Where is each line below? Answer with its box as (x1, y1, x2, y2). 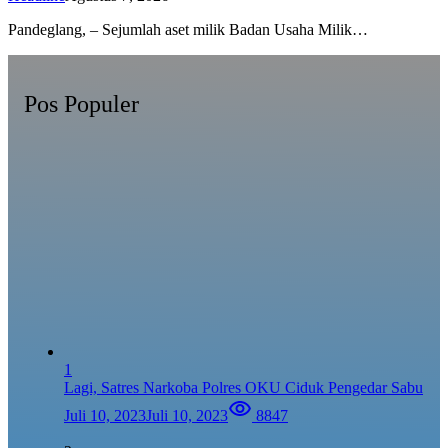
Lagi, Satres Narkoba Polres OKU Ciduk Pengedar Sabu (64, 379, 423, 397)
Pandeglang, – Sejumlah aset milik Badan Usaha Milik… (8, 20, 368, 38)
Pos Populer (24, 90, 139, 117)
